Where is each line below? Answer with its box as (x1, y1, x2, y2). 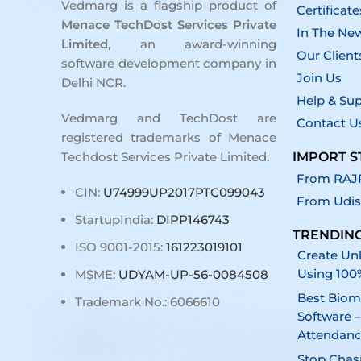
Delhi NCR (61, 75, 123, 91)
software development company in (61, 56, 276, 72)
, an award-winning (108, 36, 276, 52)
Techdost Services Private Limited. (61, 149, 269, 165)
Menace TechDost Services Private (61, 17, 276, 33)
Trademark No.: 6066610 (75, 294, 220, 310)
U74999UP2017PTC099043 (103, 185, 265, 201)
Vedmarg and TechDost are (61, 110, 276, 127)
